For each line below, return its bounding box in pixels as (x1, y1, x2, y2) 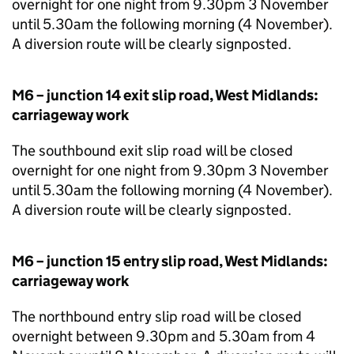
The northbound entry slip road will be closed (12, 307, 302, 326)
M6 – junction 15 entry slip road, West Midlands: (12, 252, 328, 270)
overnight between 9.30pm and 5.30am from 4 (12, 327, 315, 345)
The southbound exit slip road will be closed (12, 141, 293, 160)
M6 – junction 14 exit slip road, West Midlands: (12, 86, 318, 104)
